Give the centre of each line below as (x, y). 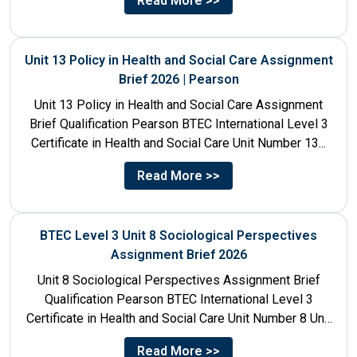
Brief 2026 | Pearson (178, 79)
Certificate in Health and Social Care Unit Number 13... (178, 143)
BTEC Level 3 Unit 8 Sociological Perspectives (178, 235)
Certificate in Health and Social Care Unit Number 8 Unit (178, 318)
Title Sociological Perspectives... (178, 337)
